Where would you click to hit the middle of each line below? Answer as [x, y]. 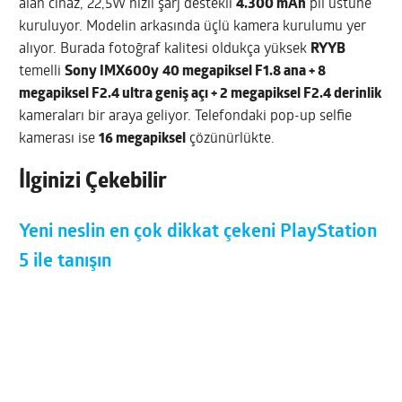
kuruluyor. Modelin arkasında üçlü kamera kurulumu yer [193, 27]
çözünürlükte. [231, 140]
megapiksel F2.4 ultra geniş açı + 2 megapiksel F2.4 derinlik [201, 95]
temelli [42, 72]
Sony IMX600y [112, 72]
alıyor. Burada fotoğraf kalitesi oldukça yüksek [165, 50]
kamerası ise [59, 140]
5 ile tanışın [66, 262]
